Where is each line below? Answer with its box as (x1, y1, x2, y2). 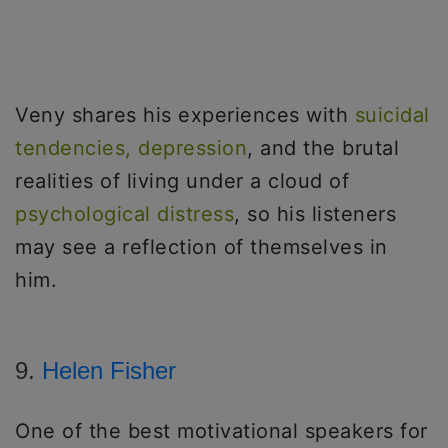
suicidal (354, 103, 430, 128)
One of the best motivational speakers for (15, 419, 428, 444)
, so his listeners (234, 202, 396, 227)
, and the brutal (247, 136, 399, 161)
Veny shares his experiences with (15, 103, 355, 128)
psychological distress (15, 202, 234, 227)
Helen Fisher (35, 357, 176, 385)
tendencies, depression (15, 136, 247, 161)
